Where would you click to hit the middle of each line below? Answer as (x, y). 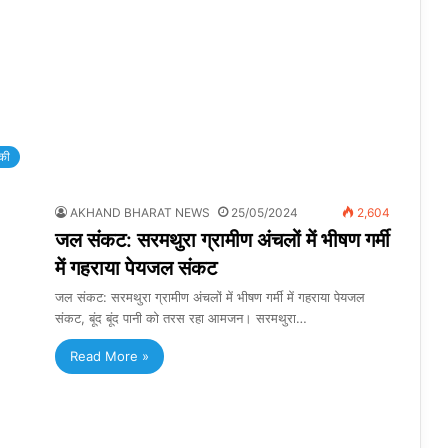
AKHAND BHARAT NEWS (140, 213)
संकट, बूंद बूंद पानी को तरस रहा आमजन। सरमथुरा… (181, 318)
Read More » (109, 356)
